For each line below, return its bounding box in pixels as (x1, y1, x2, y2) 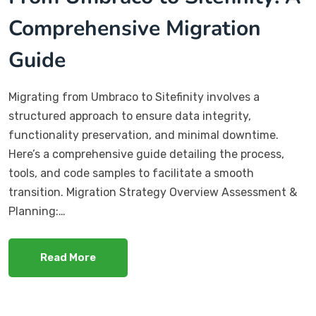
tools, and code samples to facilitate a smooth (8, 166, 254, 181)
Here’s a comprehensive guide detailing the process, (8, 147, 284, 162)
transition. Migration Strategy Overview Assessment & (8, 186, 297, 200)
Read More (40, 251, 96, 265)
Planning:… (8, 205, 66, 219)
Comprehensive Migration (8, 14, 261, 44)
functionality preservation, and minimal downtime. (8, 128, 279, 142)
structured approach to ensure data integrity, (8, 109, 251, 123)
